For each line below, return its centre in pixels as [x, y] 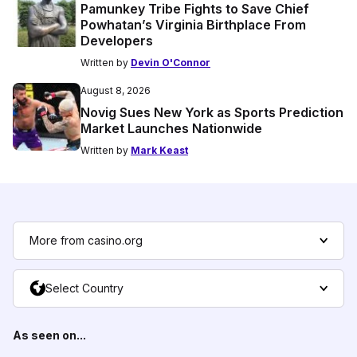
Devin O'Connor [171, 63]
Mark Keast [159, 151]
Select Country [84, 288]
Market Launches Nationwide [171, 129]
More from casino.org [86, 241]
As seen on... [49, 335]
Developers [117, 41]
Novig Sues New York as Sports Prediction [212, 113]
